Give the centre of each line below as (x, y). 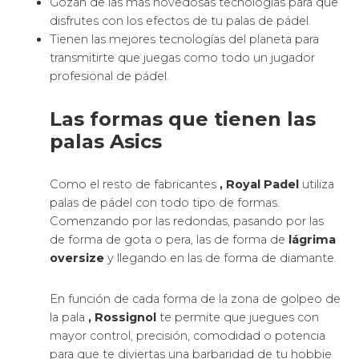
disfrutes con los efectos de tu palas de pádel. (181, 21)
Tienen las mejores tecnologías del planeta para (185, 40)
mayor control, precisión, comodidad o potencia (188, 336)
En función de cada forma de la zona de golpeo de (196, 299)
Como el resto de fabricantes (135, 185)
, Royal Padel (260, 185)
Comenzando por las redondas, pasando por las (187, 222)
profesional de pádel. (110, 77)
